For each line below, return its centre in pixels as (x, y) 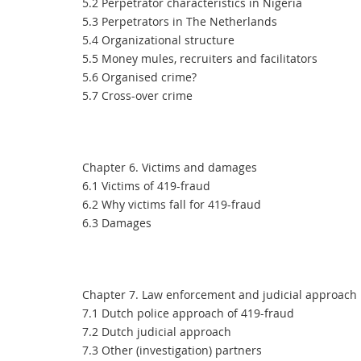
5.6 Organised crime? (139, 77)
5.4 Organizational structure (158, 40)
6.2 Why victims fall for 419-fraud (172, 204)
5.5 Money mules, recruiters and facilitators (200, 58)
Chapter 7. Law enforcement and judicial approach (220, 295)
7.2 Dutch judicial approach (157, 332)
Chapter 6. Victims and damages (170, 167)
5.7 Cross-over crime (137, 95)
